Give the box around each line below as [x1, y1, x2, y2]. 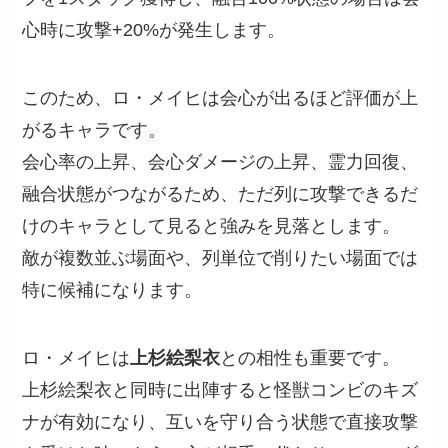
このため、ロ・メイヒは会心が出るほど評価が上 [22, 88, 419, 109]
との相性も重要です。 [220, 348, 401, 369]
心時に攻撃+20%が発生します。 [22, 20, 286, 41]
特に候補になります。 [22, 280, 203, 301]
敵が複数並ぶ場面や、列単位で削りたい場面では [22, 248, 419, 269]
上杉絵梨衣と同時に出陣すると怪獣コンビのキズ [22, 380, 419, 401]
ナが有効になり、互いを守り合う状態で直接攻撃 [22, 412, 419, 433]
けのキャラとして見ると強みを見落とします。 [22, 216, 401, 237]
